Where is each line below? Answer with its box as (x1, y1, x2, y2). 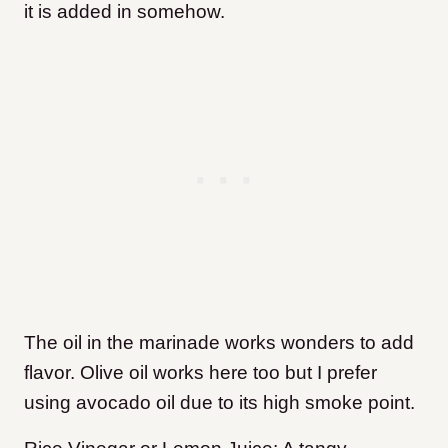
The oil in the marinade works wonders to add (24, 332, 414, 354)
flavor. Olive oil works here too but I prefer (24, 362, 377, 384)
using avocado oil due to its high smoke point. (24, 392, 415, 414)
